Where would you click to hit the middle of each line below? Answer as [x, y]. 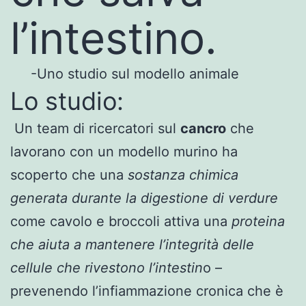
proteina [258, 221]
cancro [203, 128]
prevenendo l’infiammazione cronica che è [147, 291]
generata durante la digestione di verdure [144, 198]
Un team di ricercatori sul [95, 128]
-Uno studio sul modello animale [135, 73]
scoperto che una [67, 175]
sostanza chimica [181, 175]
